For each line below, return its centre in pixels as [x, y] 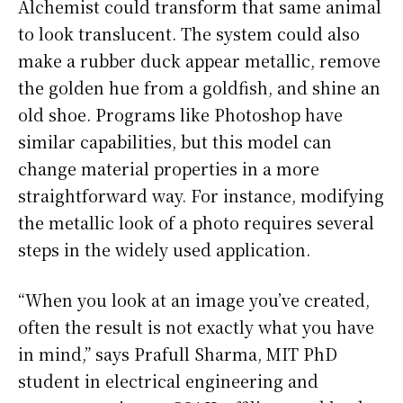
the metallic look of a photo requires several [196, 223]
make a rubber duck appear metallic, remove [199, 61]
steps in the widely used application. [164, 250]
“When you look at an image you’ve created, [194, 300]
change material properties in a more [169, 169]
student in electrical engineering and [168, 381]
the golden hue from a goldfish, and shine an [199, 88]
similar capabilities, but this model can [175, 142]
